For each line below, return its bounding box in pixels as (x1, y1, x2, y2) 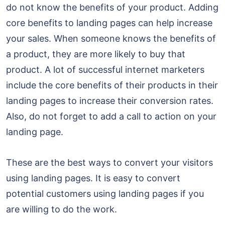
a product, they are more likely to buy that (6, 48, 185, 59)
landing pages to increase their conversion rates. (6, 95, 213, 106)
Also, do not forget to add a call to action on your (6, 110, 216, 122)
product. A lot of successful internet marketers (6, 64, 204, 75)
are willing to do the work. (6, 203, 117, 214)
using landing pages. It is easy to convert (6, 172, 180, 183)
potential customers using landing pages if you (6, 188, 204, 199)
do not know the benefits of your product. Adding (6, 2, 218, 13)
